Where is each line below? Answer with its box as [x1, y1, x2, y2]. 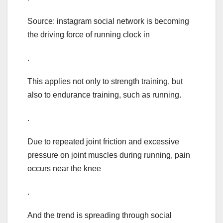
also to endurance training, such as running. [27, 91, 181, 100]
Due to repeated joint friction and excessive [27, 137, 179, 146]
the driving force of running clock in [27, 30, 150, 39]
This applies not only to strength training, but [27, 77, 183, 86]
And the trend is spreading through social [27, 211, 172, 220]
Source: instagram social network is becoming [27, 17, 189, 26]
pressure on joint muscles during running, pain [27, 151, 190, 160]
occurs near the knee [27, 164, 101, 173]
